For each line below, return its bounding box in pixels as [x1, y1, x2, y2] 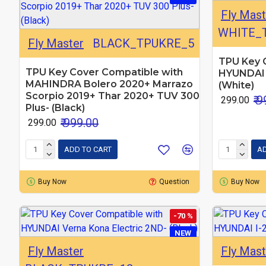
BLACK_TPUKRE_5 [92, 36, 194, 50]
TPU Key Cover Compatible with [26, 66, 183, 78]
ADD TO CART [64, 145, 112, 154]
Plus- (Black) [26, 102, 85, 113]
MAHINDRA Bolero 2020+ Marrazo [26, 78, 193, 90]
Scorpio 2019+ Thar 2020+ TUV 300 [26, 90, 199, 102]
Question [159, 177, 190, 186]
